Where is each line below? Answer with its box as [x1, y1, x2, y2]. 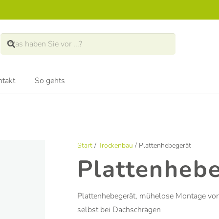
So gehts [34, 75, 65, 86]
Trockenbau [98, 140, 133, 150]
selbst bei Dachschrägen [77, 204, 161, 215]
